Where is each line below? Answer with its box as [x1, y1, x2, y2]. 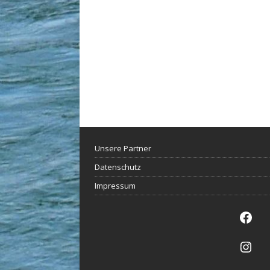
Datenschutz [95, 162, 141, 172]
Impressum [95, 180, 136, 191]
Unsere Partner [95, 143, 151, 154]
